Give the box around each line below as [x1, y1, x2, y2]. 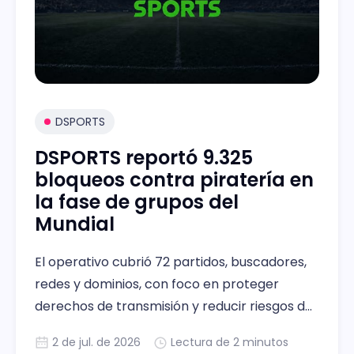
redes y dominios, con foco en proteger [35, 275, 279, 294]
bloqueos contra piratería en [35, 167, 314, 194]
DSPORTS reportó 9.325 [35, 145, 253, 171]
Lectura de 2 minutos [171, 334, 288, 351]
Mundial [35, 211, 115, 238]
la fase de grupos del [35, 189, 239, 216]
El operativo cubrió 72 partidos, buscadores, [35, 253, 307, 272]
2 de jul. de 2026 [52, 334, 141, 351]
